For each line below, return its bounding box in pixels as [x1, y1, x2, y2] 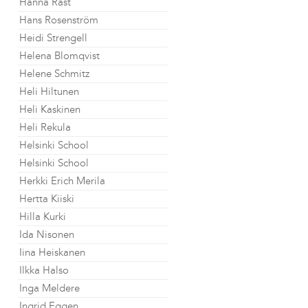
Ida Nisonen [19, 228, 74, 241]
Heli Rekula [19, 121, 71, 133]
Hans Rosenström [19, 14, 98, 26]
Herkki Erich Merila [19, 175, 105, 187]
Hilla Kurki [19, 210, 66, 223]
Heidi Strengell [19, 32, 87, 44]
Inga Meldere [19, 282, 80, 294]
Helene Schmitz [19, 67, 89, 80]
